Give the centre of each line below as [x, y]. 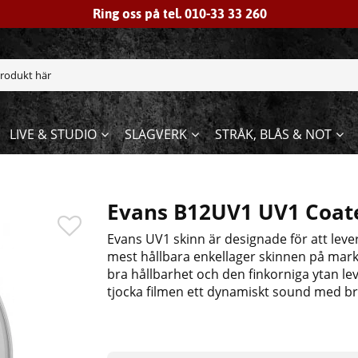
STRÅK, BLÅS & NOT [273, 135]
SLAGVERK [155, 135]
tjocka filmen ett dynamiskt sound [211, 292]
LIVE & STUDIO [53, 135]
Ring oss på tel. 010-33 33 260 [180, 14]
